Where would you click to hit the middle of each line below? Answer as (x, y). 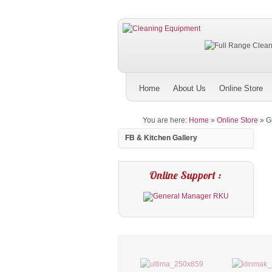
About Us (189, 88)
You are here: (166, 120)
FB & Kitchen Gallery (161, 138)
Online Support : (186, 175)
